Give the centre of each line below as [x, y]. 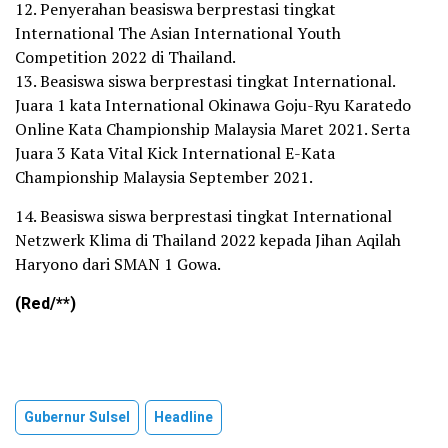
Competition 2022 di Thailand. [125, 56]
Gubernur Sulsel [77, 417]
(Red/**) [45, 303]
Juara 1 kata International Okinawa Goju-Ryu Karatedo [213, 104]
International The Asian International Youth [178, 32]
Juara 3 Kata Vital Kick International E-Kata [175, 152]
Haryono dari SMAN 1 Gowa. [118, 263]
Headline [183, 417]
